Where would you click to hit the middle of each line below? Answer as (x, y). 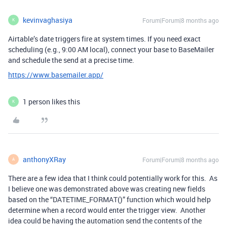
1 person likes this (51, 101)
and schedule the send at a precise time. (72, 60)
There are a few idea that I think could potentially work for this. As (113, 178)
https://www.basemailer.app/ (56, 74)
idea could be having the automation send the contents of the (105, 220)
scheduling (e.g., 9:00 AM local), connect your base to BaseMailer (111, 49)
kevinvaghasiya (48, 20)
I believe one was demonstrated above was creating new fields (107, 188)
